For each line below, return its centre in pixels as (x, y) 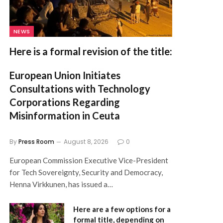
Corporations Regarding (65, 102)
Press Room (36, 141)
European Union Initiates (65, 75)
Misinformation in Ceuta (65, 115)
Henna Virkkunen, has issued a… (61, 184)
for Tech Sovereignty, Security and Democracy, (86, 172)
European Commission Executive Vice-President (89, 160)
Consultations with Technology (80, 88)
